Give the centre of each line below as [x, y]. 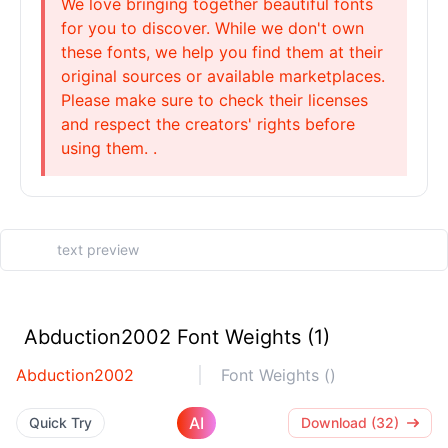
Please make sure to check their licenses [214, 100]
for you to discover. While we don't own [212, 28]
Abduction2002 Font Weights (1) [177, 337]
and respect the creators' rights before [208, 124]
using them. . [109, 148]
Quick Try [60, 422]
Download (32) [350, 422]
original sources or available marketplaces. [223, 76]
